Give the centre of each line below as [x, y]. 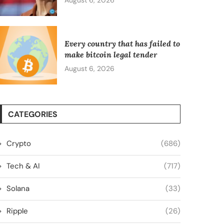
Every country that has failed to [122, 43]
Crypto [18, 143]
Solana [18, 188]
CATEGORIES [32, 114]
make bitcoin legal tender [110, 54]
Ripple [17, 211]
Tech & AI [23, 166]
